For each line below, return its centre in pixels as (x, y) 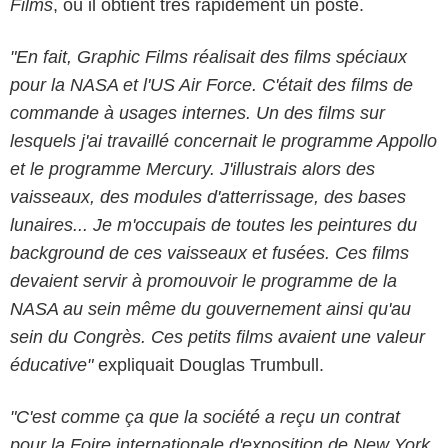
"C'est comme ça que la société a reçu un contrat (205, 416)
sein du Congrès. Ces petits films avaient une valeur (217, 336)
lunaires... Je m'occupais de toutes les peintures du (213, 224)
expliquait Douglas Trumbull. (208, 364)
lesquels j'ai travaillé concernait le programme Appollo (223, 140)
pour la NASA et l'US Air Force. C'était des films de (211, 84)
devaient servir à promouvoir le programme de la (203, 280)
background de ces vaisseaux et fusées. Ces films (209, 252)
